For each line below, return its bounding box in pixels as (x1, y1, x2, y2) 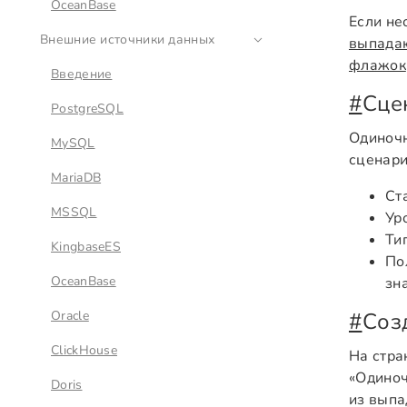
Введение (51, 65, 113, 83)
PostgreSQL (51, 100, 124, 117)
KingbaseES (51, 238, 121, 255)
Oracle (51, 307, 89, 324)
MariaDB (51, 169, 102, 186)
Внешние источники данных (40, 31, 215, 48)
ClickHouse (51, 342, 117, 359)
